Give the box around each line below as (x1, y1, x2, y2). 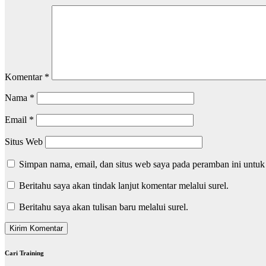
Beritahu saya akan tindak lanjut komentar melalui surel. (19, 180, 229, 191)
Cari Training (5, 249, 44, 256)
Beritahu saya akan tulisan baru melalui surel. (19, 202, 188, 212)
